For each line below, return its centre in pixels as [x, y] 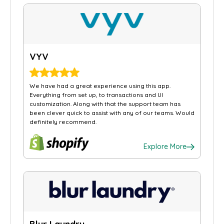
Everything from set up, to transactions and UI [96, 95]
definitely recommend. [63, 122]
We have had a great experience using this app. [100, 86]
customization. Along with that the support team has [105, 104]
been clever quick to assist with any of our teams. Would [112, 113]
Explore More [165, 146]
